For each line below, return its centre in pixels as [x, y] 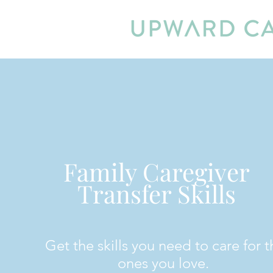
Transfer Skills [157, 193]
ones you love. [165, 263]
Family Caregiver [157, 172]
